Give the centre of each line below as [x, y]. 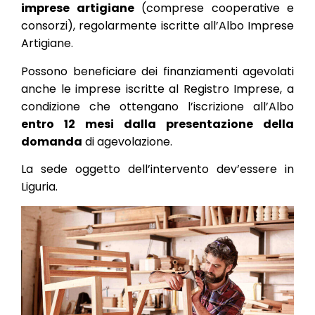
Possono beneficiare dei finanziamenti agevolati [157, 71]
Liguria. [39, 187]
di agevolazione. [127, 141]
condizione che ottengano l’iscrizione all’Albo [157, 106]
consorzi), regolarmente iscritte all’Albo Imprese [157, 26]
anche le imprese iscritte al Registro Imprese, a [157, 89]
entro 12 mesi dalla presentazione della [157, 124]
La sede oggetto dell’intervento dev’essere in [157, 169]
